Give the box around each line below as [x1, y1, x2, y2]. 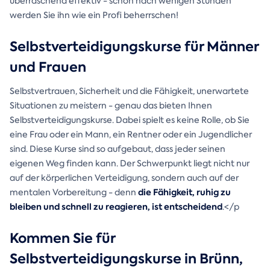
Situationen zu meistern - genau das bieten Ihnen [10, 100, 212, 111]
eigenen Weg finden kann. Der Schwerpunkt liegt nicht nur [10, 158, 250, 169]
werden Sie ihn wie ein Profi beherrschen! [10, 10, 178, 21]
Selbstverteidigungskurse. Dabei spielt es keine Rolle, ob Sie [10, 115, 250, 126]
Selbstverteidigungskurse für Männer [10, 37, 259, 57]
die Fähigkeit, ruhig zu [138, 186, 231, 199]
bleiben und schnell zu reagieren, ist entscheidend [10, 201, 222, 213]
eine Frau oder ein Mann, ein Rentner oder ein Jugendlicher [10, 129, 252, 140]
